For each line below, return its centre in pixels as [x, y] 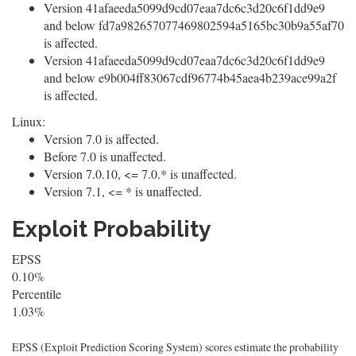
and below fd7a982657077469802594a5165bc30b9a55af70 [194, 25]
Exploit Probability [111, 229]
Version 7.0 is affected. [101, 139]
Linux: [29, 121]
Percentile [37, 294]
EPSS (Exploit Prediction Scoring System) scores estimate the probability [175, 347]
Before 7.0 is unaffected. [105, 156]
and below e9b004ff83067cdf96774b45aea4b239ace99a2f [190, 77]
